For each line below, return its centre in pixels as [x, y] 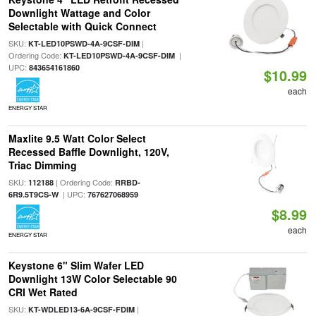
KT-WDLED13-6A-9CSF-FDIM [81, 309]
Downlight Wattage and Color [79, 13]
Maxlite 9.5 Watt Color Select [77, 138]
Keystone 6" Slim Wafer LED [76, 265]
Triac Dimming [42, 165]
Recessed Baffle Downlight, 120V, [89, 152]
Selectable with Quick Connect [82, 26]
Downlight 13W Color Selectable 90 [92, 279]
